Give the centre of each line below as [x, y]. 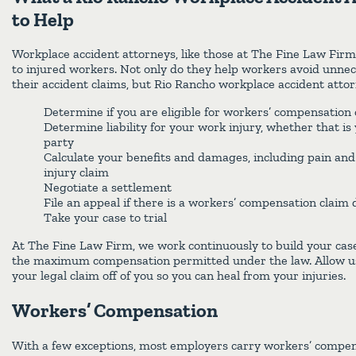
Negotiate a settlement [108, 188]
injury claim [76, 172]
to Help [43, 19]
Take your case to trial [105, 218]
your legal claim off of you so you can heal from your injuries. [179, 276]
